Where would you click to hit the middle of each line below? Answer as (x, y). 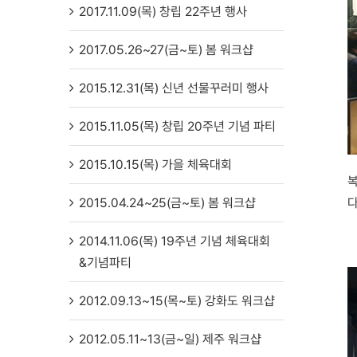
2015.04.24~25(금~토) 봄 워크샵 (167, 203)
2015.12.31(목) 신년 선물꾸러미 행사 (174, 88)
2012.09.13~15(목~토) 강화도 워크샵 (177, 301)
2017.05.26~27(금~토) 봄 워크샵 (166, 50)
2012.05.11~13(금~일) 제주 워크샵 (170, 339)
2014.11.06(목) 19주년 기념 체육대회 (175, 241)
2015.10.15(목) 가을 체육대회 (155, 165)
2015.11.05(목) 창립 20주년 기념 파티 (177, 127)
